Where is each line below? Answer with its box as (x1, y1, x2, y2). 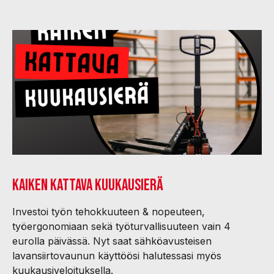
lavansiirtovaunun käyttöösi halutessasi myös (12, 250, 221, 262)
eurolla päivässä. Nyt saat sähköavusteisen (12, 235, 212, 247)
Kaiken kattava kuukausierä (12, 176, 163, 195)
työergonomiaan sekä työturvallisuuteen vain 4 (12, 220, 231, 232)
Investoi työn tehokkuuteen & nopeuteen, (12, 206, 205, 218)
